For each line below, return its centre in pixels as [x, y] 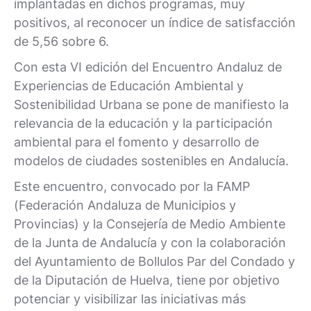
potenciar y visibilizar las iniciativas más [130, 299]
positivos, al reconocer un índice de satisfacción [155, 23]
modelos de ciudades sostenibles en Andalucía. [151, 161]
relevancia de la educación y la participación [143, 123]
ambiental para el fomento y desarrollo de [136, 142]
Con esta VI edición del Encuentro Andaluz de [148, 67]
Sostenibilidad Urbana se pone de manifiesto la [151, 104]
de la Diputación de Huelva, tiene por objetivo [147, 280]
